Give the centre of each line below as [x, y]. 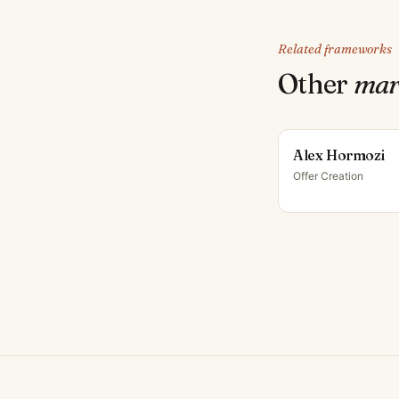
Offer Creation [328, 176]
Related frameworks [335, 49]
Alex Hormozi [339, 155]
